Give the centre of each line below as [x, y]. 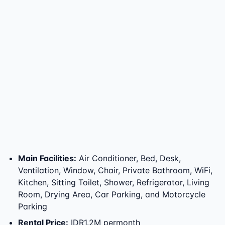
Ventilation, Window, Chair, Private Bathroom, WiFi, [115, 170]
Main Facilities [46, 158]
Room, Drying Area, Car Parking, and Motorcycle [112, 194]
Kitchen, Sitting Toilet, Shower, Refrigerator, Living [114, 182]
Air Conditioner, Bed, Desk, [130, 158]
